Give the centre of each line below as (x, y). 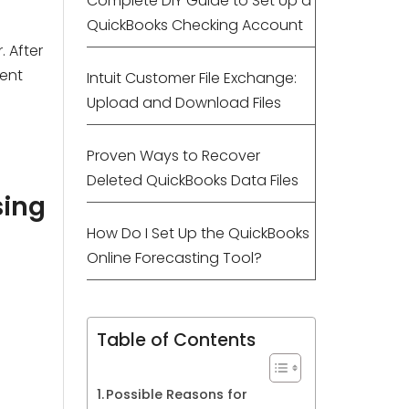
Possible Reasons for (177, 394)
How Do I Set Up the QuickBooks (198, 233)
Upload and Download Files (184, 103)
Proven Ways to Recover (173, 156)
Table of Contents (176, 341)
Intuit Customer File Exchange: (191, 78)
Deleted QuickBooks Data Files (192, 180)
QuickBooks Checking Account (194, 25)
